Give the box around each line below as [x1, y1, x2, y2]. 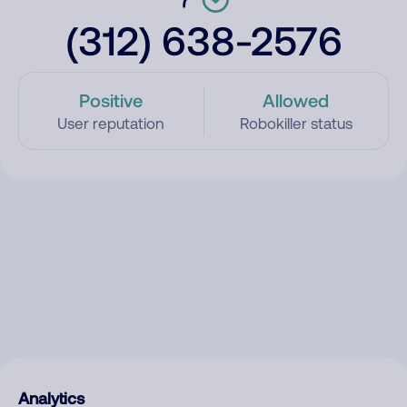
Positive [79, 89, 144, 111]
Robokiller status [239, 114, 352, 133]
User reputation [57, 114, 165, 133]
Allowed [263, 89, 330, 111]
